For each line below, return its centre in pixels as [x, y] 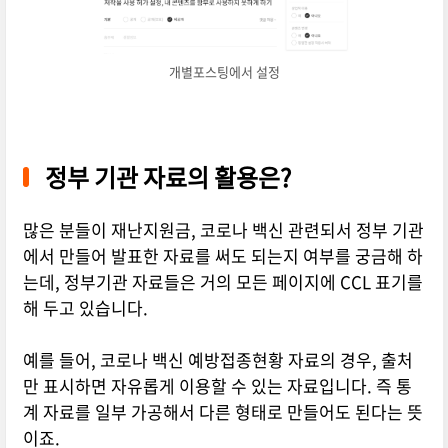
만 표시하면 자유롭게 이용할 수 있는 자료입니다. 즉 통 [217, 386]
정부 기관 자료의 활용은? [167, 177]
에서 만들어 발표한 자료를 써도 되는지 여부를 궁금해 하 [222, 256]
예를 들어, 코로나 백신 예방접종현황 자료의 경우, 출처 [217, 360]
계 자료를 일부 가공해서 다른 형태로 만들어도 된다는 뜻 [222, 412]
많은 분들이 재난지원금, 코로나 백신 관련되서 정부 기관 [223, 230]
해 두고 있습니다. [85, 308]
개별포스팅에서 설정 [224, 71]
